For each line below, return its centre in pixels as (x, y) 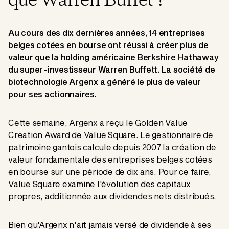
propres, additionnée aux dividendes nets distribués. (112, 196)
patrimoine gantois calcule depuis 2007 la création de (112, 147)
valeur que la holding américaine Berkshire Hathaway (113, 57)
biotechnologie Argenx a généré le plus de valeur (105, 82)
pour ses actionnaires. (52, 94)
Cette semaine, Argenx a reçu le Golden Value (98, 123)
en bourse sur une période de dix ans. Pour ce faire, (110, 172)
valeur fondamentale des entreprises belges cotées (110, 159)
